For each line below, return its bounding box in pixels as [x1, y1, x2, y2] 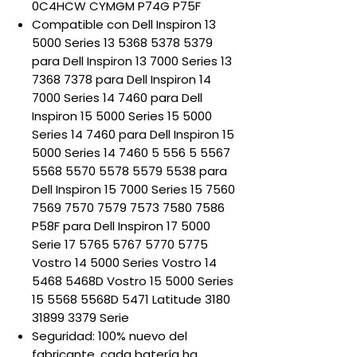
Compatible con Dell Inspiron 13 [32, 16, 216, 33]
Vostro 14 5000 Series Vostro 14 [32, 254, 217, 271]
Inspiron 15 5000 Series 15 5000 [32, 108, 212, 124]
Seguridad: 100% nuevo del [32, 328, 187, 344]
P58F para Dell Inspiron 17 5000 [32, 218, 210, 234]
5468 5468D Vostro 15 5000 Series [32, 273, 233, 289]
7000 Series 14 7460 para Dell [32, 89, 202, 106]
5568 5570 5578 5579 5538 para [32, 163, 227, 179]
